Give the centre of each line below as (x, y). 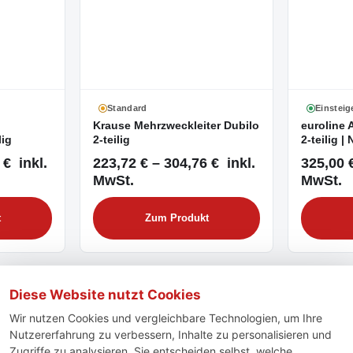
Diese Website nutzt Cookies (105, 295)
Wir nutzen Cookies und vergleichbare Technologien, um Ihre (166, 318)
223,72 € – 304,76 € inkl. (174, 162)
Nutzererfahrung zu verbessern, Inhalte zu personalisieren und (171, 334)
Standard (127, 108)
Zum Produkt (176, 218)
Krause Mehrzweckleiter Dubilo (176, 126)
